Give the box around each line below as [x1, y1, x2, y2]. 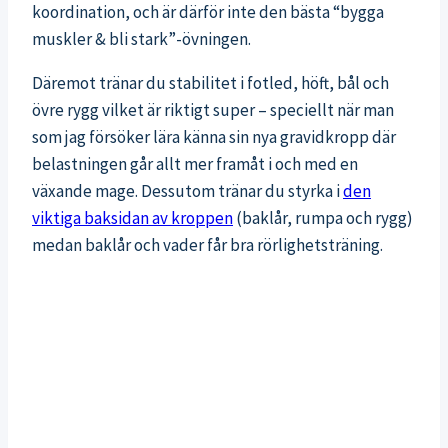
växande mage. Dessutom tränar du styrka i [32, 180, 343, 203]
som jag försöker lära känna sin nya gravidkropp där [32, 126, 396, 149]
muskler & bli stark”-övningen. [32, 28, 251, 51]
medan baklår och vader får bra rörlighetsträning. [32, 234, 383, 257]
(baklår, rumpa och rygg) [233, 207, 413, 230]
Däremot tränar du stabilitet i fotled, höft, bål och [32, 72, 389, 95]
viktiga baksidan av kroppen [32, 207, 233, 230]
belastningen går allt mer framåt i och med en [32, 153, 358, 176]
